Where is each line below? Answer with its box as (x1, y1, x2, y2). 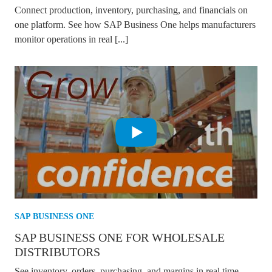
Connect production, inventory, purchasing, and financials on (15, 4, 248, 15)
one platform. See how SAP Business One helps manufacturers (15, 19, 256, 30)
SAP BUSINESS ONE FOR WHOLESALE (15, 230, 225, 244)
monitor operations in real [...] (15, 33, 128, 44)
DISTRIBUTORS (15, 245, 100, 259)
